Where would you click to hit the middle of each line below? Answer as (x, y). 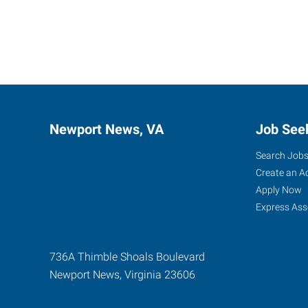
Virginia (143, 275)
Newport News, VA (107, 129)
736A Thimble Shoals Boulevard (127, 257)
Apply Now (279, 190)
